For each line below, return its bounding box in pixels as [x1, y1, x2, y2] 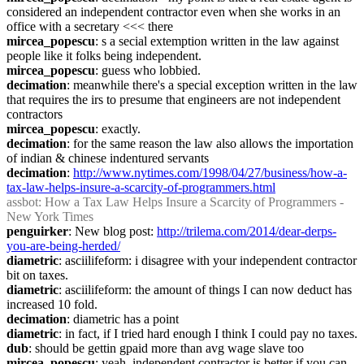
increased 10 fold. [6, 297, 97, 311]
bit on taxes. [6, 268, 68, 282]
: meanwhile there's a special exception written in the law [67, 78, 357, 92]
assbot [6, 195, 38, 209]
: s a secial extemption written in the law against [95, 34, 339, 48]
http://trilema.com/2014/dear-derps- [157, 224, 336, 238]
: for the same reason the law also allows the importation [67, 136, 353, 150]
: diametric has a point [67, 312, 179, 326]
